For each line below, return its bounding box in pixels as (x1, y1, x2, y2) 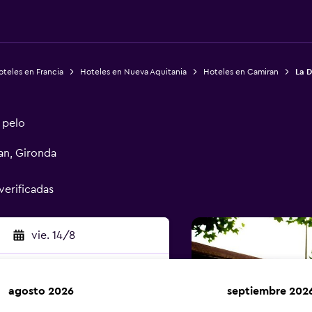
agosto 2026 (8, 286, 74, 297)
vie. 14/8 (31, 230, 75, 241)
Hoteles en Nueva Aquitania (79, 68, 187, 76)
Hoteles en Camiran (203, 68, 279, 76)
